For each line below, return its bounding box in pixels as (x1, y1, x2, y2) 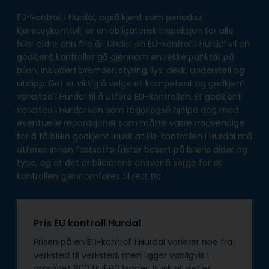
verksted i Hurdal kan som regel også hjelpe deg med (17, 104, 239, 116)
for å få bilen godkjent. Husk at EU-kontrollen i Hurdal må (17, 130, 252, 143)
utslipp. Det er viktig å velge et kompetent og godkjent (17, 77, 245, 90)
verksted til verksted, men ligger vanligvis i (34, 249, 209, 262)
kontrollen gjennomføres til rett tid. (17, 170, 165, 183)
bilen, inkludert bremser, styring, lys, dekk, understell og (17, 64, 244, 77)
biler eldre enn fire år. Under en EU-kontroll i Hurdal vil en (17, 38, 250, 50)
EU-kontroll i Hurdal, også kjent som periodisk (17, 11, 202, 24)
